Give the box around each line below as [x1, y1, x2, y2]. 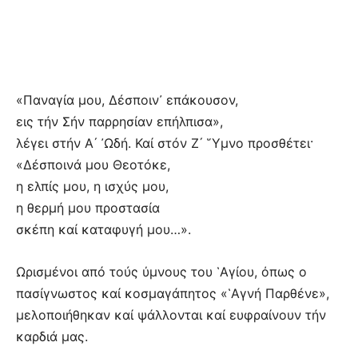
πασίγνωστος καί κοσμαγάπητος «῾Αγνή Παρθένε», [16, 284, 329, 301]
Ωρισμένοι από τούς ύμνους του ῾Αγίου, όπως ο [16, 263, 307, 280]
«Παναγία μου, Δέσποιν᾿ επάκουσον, [16, 91, 238, 108]
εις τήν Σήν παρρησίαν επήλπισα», [16, 113, 223, 129]
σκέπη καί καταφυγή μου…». [16, 221, 191, 237]
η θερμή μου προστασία [16, 199, 160, 216]
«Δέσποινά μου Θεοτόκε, [16, 156, 170, 173]
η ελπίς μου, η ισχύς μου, [16, 177, 169, 194]
